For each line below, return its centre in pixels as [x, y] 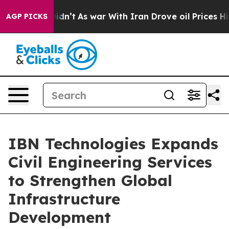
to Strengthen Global [90, 180]
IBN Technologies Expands [113, 144]
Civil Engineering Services [110, 162]
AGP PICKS [27, 16]
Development [60, 217]
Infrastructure [64, 199]
